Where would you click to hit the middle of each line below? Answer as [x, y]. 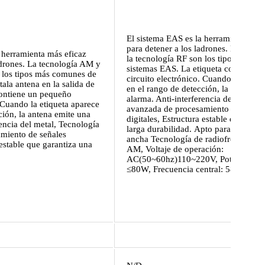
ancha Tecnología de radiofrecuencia [195, 139]
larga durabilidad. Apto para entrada [193, 129]
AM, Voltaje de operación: [175, 149]
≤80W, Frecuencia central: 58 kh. [188, 169]
